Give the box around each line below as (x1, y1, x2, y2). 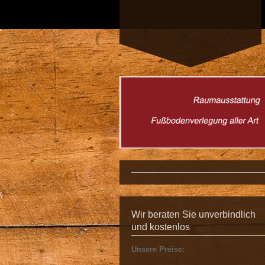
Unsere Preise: (131, 245, 185, 254)
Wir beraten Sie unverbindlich (131, 209, 256, 219)
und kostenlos (131, 221, 190, 232)
